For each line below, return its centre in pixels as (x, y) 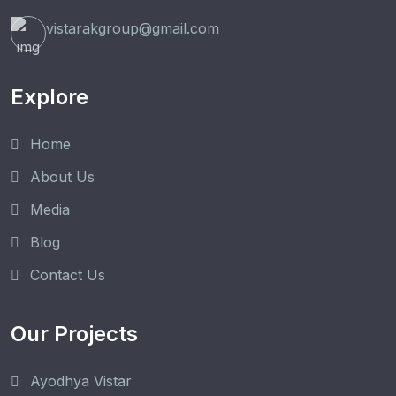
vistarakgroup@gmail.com (133, 29)
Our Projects (74, 333)
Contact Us (68, 275)
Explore (49, 97)
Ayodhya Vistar (81, 381)
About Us (62, 177)
